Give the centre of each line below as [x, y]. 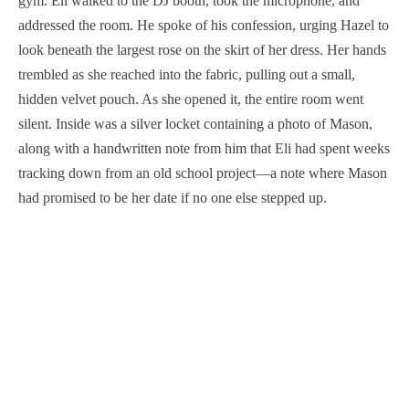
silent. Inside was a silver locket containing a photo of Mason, [195, 124]
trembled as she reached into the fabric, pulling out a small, [187, 74]
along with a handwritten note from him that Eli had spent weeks [204, 148]
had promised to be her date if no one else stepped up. [173, 198]
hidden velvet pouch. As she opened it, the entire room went [191, 99]
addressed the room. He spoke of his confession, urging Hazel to [204, 25]
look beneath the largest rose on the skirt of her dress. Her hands [202, 50]
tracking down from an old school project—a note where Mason [203, 173]
